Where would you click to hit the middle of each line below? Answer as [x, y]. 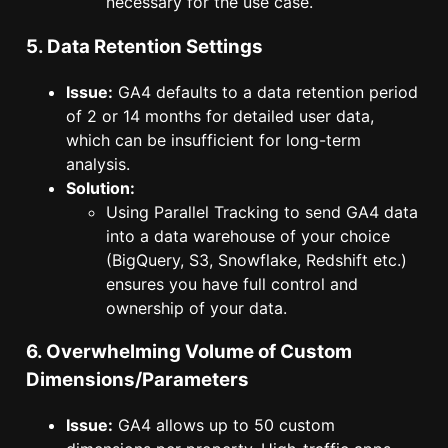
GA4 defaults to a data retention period [265, 91]
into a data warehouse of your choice [248, 235]
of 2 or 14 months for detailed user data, [220, 115]
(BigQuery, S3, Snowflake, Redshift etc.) [256, 259]
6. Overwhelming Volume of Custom [189, 352]
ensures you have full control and [232, 283]
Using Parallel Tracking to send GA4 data [262, 211]
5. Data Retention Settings [144, 46]
